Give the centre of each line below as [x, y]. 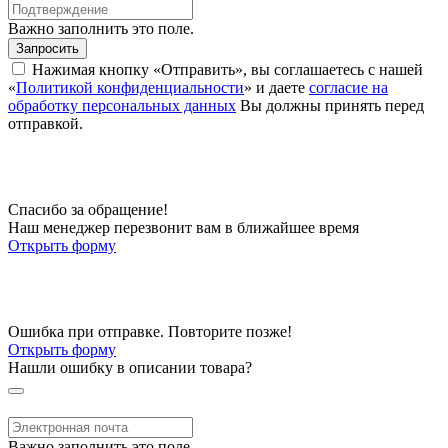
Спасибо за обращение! [88, 209]
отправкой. [45, 123]
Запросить [47, 48]
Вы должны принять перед [332, 105]
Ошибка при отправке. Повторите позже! [150, 331]
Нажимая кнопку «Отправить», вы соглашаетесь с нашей [227, 69]
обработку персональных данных [122, 105]
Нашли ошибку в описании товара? [130, 367]
